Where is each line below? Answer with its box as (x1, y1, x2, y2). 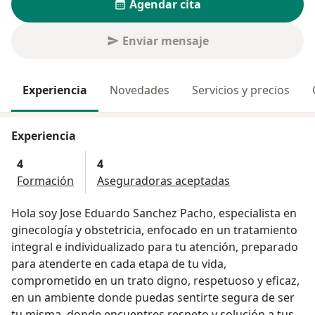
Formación (17, 173, 74, 189)
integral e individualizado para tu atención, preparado (11, 239, 298, 255)
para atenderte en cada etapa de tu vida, (11, 256, 226, 272)
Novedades (110, 82, 169, 98)
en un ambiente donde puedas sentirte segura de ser (11, 290, 295, 306)
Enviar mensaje (122, 33, 209, 49)
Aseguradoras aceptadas (97, 173, 230, 189)
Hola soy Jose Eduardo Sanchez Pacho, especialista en (11, 205, 297, 221)
